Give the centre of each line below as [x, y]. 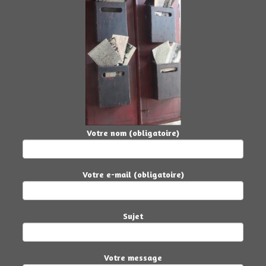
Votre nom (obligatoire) [133, 132]
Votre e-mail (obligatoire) [133, 174]
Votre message [133, 257]
